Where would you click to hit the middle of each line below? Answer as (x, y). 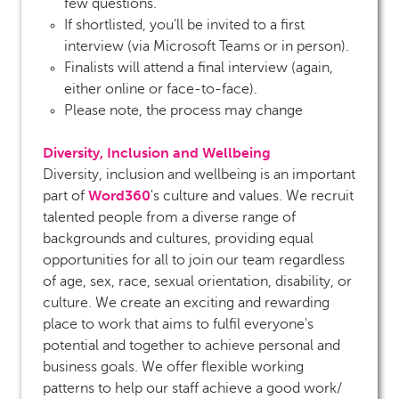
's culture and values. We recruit (252, 195)
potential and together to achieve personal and (191, 345)
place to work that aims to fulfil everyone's (178, 324)
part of (65, 195)
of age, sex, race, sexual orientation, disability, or (197, 281)
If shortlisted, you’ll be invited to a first (184, 24)
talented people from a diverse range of (169, 217)
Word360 (119, 195)
